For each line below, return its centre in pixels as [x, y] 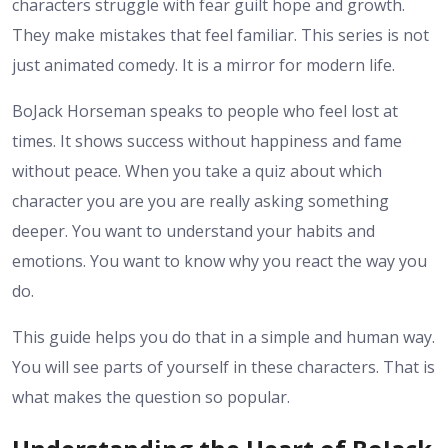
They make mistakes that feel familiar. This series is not [220, 35]
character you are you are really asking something [200, 201]
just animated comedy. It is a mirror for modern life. [203, 65]
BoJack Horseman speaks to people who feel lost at [205, 111]
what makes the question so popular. [151, 397]
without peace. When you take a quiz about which [197, 171]
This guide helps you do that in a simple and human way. [223, 337]
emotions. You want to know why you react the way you [219, 261]
